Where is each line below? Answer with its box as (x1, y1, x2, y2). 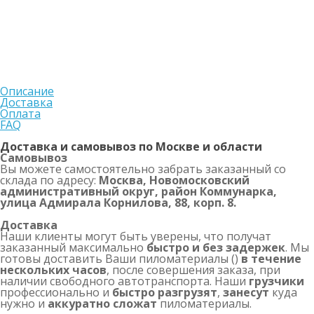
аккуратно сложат (48, 296, 157, 312)
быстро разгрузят (112, 285, 217, 301)
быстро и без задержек (146, 240, 285, 256)
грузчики (249, 273, 304, 289)
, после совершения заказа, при (107, 262, 280, 278)
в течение (241, 251, 301, 267)
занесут (223, 285, 269, 301)
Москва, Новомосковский (99, 172, 250, 189)
